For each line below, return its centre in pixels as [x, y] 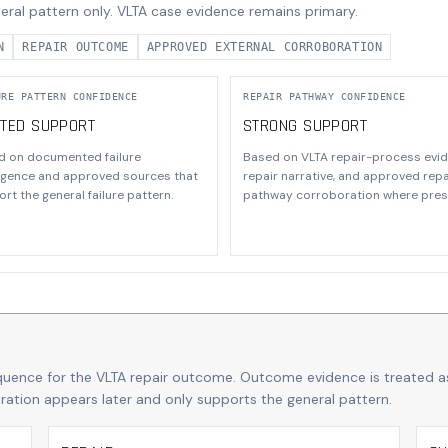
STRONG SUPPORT [305, 125]
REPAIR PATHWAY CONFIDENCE [324, 96]
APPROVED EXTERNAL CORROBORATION [264, 46]
